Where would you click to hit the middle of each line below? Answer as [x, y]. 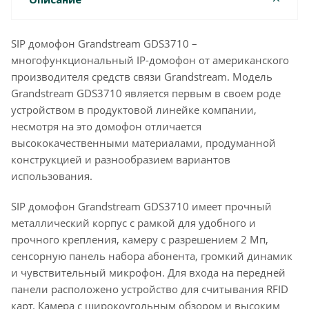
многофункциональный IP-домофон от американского [150, 60]
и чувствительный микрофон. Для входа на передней [148, 272]
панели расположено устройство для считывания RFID [150, 289]
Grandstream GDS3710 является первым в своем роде [146, 93]
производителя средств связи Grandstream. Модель [142, 77]
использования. [52, 176]
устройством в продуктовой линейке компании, [134, 110]
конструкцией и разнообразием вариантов [121, 159]
